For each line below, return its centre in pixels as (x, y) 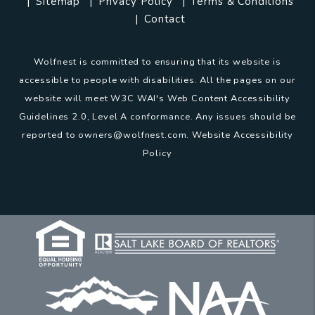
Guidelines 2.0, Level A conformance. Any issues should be (157, 117)
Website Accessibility (243, 135)
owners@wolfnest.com (133, 135)
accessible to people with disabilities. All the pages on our (157, 81)
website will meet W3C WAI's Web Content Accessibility (157, 99)
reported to (50, 135)
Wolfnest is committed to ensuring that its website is (157, 62)
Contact (165, 19)
